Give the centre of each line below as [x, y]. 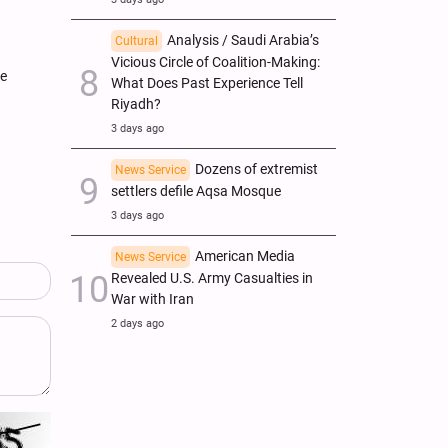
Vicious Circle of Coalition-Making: [215, 62]
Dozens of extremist [256, 169]
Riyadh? [136, 104]
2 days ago [137, 323]
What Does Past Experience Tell [207, 83]
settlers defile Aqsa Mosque [196, 191]
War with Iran [152, 299]
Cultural [136, 40]
